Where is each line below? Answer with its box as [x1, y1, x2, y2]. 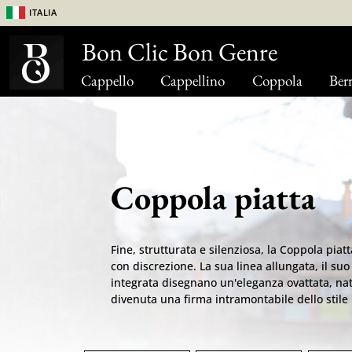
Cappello [81, 71, 134, 90]
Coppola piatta [110, 176, 315, 219]
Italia [29, 2, 57, 20]
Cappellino [160, 71, 225, 90]
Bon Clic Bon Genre [82, 35, 277, 68]
